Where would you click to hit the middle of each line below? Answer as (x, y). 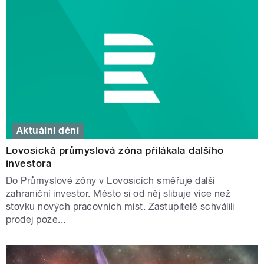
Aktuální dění (48, 131)
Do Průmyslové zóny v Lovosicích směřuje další (110, 181)
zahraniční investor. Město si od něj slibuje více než (118, 194)
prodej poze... (36, 220)
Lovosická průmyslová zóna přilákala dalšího (115, 151)
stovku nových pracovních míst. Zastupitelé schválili (120, 207)
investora (29, 164)
